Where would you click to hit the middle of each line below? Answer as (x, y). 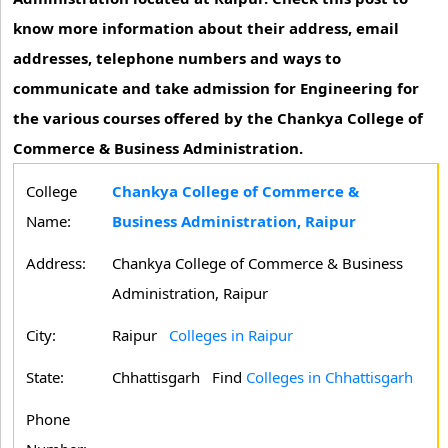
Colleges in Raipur (231, 335)
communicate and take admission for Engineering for (216, 88)
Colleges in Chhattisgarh (329, 377)
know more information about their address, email (206, 28)
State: (45, 377)
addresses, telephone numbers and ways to (177, 58)
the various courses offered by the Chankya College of (218, 118)
